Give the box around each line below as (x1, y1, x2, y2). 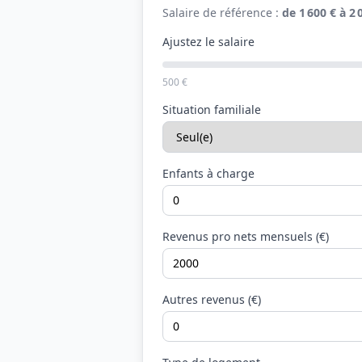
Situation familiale (162, 102, 261, 117)
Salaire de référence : (162, 5, 282, 20)
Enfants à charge (162, 166, 255, 181)
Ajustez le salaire (162, 34, 255, 49)
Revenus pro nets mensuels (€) (162, 229, 329, 244)
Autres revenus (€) (162, 292, 261, 307)
